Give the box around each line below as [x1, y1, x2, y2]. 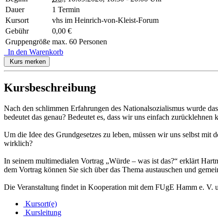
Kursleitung [23, 208, 61, 217]
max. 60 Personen [52, 37, 107, 46]
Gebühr [5, 27, 29, 36]
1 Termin [52, 5, 80, 14]
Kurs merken [8, 58, 46, 66]
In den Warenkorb [4, 48, 63, 56]
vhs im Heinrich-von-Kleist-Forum [52, 16, 159, 25]
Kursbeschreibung [4, 81, 96, 94]
